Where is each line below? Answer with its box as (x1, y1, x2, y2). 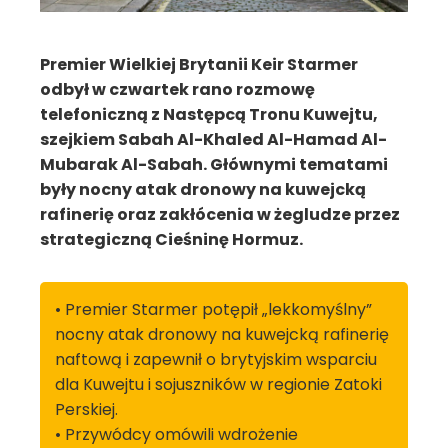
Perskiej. (55, 398, 118, 421)
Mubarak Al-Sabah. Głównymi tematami (40, 153, 388, 176)
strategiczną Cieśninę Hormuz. (40, 228, 303, 251)
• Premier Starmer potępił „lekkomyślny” (55, 298, 372, 321)
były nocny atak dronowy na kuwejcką (40, 178, 366, 201)
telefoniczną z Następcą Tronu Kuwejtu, (40, 103, 378, 126)
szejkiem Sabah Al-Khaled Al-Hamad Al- (40, 128, 387, 151)
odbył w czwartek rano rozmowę (40, 78, 315, 101)
